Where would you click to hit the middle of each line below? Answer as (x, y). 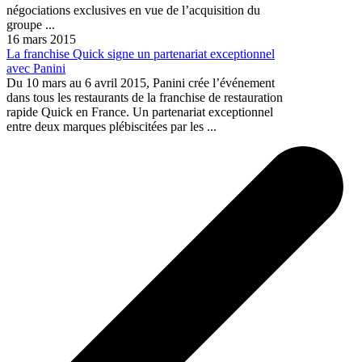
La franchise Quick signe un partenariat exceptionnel (141, 53)
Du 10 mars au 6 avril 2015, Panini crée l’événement (141, 82)
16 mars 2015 (41, 39)
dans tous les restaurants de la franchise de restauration (145, 97)
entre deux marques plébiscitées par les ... (112, 126)
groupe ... (31, 24)
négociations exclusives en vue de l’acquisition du (133, 10)
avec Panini (36, 68)
